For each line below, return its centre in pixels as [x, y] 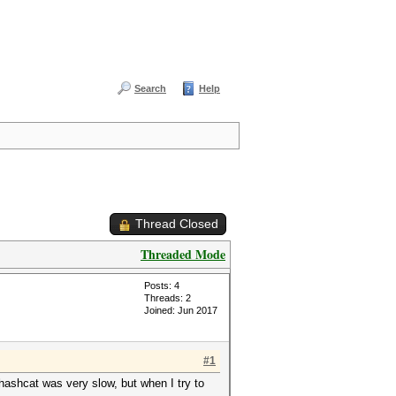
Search [150, 88]
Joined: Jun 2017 [181, 310]
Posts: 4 [162, 286]
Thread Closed [177, 224]
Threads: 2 [168, 298]
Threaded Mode [183, 254]
